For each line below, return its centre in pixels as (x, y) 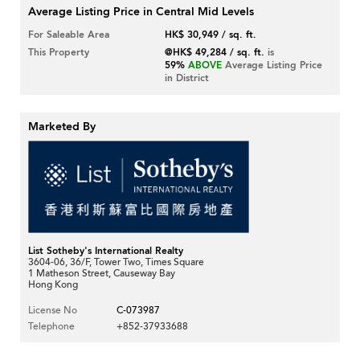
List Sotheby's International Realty (106, 250)
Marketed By (62, 127)
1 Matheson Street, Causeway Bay (102, 273)
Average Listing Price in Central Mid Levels (141, 12)
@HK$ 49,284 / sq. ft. (215, 53)
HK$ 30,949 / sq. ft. (211, 35)
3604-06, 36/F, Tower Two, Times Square (116, 262)
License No (53, 310)
